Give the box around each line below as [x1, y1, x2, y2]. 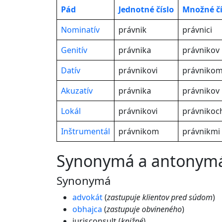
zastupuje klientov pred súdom [107, 192, 213, 203]
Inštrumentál [61, 126, 110, 137]
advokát [72, 192, 103, 203]
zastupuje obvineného [107, 204, 182, 215]
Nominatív [61, 24, 100, 35]
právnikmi [182, 126, 220, 137]
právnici [182, 24, 212, 35]
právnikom [118, 126, 159, 137]
